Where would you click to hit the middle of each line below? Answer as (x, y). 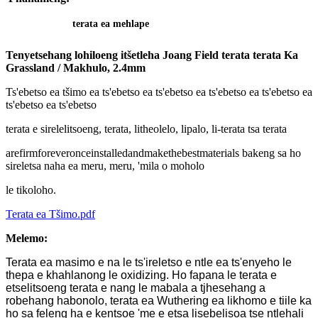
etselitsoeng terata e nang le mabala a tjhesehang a (136, 288)
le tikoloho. (31, 190)
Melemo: (27, 238)
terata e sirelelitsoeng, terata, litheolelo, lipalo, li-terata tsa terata (146, 129)
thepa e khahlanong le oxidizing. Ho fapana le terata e (141, 275)
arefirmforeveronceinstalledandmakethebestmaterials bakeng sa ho (153, 153)
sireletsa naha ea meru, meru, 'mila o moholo (105, 166)
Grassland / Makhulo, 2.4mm (76, 68)
